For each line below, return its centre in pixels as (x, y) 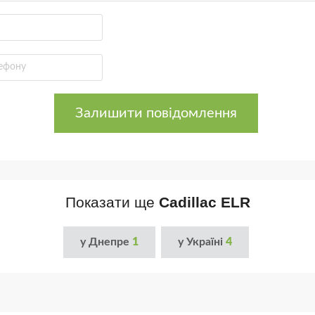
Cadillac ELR (204, 202)
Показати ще (112, 202)
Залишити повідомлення (156, 113)
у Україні (202, 242)
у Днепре (106, 242)
